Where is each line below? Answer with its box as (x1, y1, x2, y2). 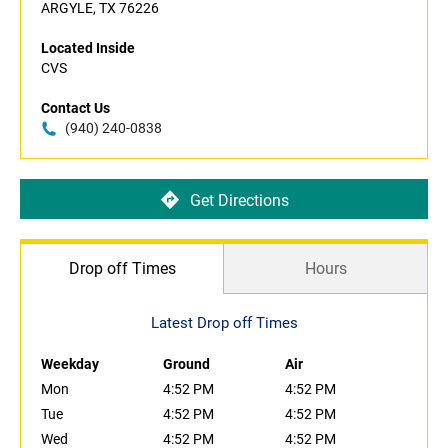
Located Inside (41, 40, 135, 57)
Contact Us (41, 100, 110, 117)
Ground (163, 356, 210, 373)
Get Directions (189, 190, 289, 210)
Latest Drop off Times (150, 314, 298, 333)
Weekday (41, 356, 99, 373)
